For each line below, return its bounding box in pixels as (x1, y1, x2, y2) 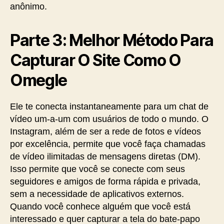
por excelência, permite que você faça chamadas (10, 139, 205, 149)
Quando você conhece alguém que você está (10, 201, 190, 211)
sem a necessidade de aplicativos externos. (10, 189, 184, 199)
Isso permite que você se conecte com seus (10, 164, 185, 174)
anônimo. (10, 1, 47, 11)
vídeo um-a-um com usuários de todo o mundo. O (10, 114, 208, 124)
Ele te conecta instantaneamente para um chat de (10, 101, 208, 111)
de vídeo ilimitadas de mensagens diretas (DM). (10, 151, 200, 161)
